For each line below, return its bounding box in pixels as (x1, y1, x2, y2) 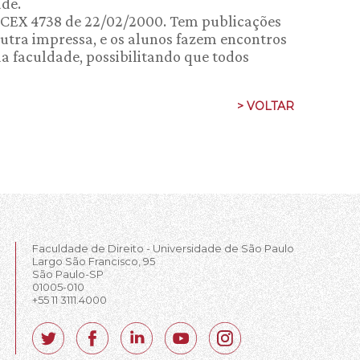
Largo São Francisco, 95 (32, 255, 155, 268)
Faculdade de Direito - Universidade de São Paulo (32, 242, 294, 255)
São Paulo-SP (32, 268, 104, 280)
